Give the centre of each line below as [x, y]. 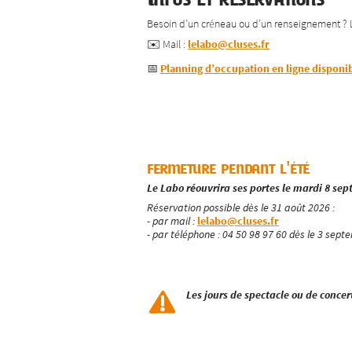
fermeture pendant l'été [229, 168]
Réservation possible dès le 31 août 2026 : [241, 207]
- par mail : [172, 220]
